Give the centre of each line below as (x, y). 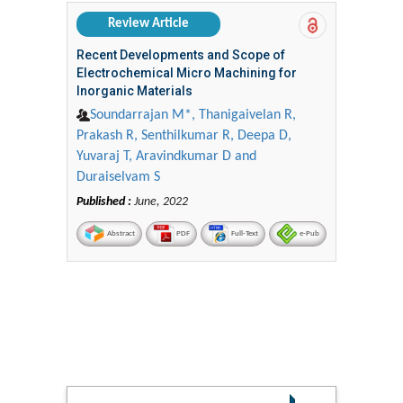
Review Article (148, 23)
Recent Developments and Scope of (181, 54)
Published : (104, 201)
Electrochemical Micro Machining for (187, 72)
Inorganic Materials (134, 90)
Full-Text (244, 233)
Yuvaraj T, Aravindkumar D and (166, 156)
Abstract (120, 233)
